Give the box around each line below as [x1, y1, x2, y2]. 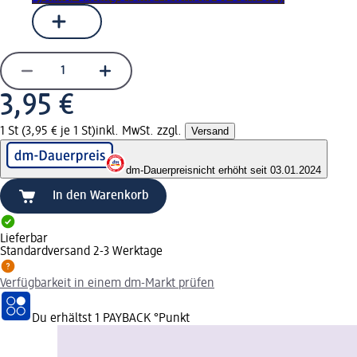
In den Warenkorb [53, 189, 149, 202]
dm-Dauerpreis [126, 163, 193, 176]
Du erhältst [32, 312, 95, 325]
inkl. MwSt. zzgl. [96, 124, 185, 138]
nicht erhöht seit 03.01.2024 [193, 163, 321, 176]
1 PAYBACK [95, 312, 151, 325]
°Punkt [151, 312, 190, 325]
